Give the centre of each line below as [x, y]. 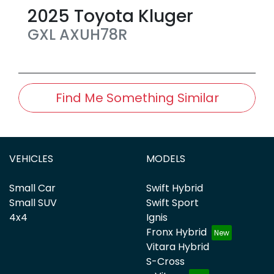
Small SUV [33, 202]
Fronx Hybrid [176, 232]
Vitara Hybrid [178, 246]
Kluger [166, 16]
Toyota [104, 16]
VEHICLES [31, 158]
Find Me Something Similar [137, 98]
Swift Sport [172, 202]
